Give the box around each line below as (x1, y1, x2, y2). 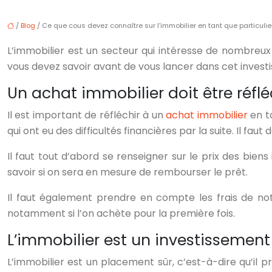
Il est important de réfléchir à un (7, 108, 163, 123)
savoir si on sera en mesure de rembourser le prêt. (7, 165, 248, 180)
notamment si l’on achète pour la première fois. (7, 206, 235, 221)
